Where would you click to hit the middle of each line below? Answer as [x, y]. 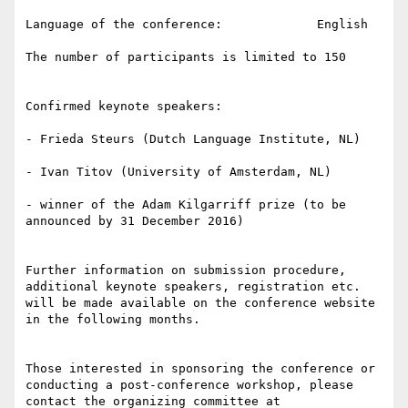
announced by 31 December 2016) [135, 221]
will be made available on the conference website [200, 303]
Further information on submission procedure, [186, 270]
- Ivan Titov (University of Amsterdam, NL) [178, 172]
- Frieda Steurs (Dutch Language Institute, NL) [193, 139]
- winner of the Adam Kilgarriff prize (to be [186, 205]
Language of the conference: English [197, 25]
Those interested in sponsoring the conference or [200, 369]
